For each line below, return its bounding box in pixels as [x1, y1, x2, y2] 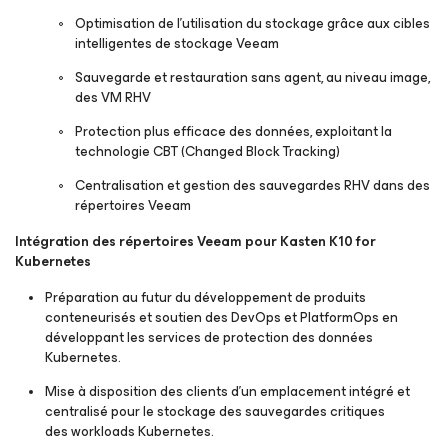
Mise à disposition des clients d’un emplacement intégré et [45, 380, 410, 403]
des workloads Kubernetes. [45, 420, 214, 443]
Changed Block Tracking [185, 140, 336, 163]
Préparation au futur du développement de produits [45, 286, 366, 309]
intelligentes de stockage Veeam [75, 32, 279, 55]
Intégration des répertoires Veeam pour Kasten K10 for [15, 230, 376, 253]
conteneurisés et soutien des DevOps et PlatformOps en [45, 306, 398, 329]
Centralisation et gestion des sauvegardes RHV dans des [75, 174, 430, 197]
